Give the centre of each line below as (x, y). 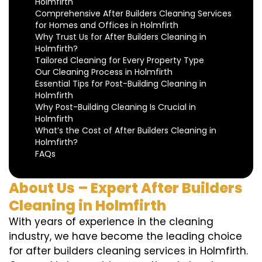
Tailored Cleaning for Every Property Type (120, 61)
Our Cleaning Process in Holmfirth (104, 72)
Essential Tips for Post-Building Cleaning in (121, 84)
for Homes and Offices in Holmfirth (107, 25)
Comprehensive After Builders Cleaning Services (133, 14)
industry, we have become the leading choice (125, 237)
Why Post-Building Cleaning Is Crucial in (116, 107)
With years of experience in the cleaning (111, 222)
